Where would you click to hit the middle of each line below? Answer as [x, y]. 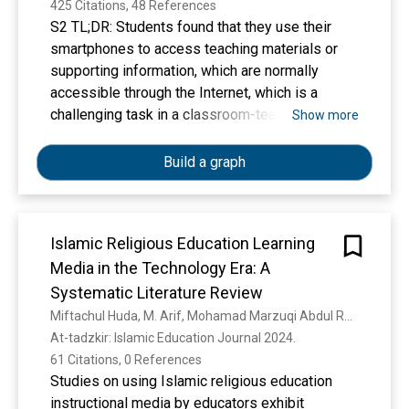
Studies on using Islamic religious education [191, 381]
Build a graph [204, 162]
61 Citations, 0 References [126, 360]
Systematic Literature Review [157, 293]
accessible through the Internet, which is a [184, 93]
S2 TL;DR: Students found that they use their [191, 27]
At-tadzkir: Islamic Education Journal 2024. [174, 338]
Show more [325, 115]
